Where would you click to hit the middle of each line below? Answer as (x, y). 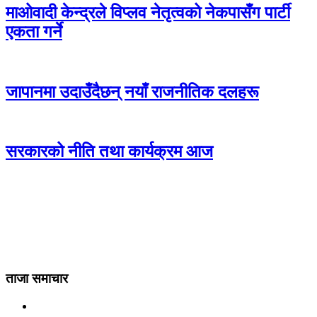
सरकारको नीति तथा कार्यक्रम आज (109, 152)
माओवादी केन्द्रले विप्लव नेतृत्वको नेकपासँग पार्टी (148, 12)
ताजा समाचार (37, 278)
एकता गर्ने (34, 31)
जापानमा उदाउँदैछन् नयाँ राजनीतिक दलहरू (132, 92)
